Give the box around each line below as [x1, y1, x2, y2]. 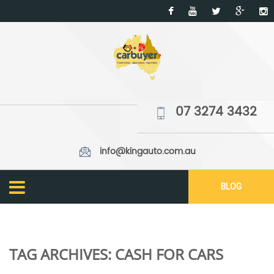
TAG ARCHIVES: [9, 244, 115, 265]
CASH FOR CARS [115, 244, 223, 265]
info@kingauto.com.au [99, 144, 196, 159]
